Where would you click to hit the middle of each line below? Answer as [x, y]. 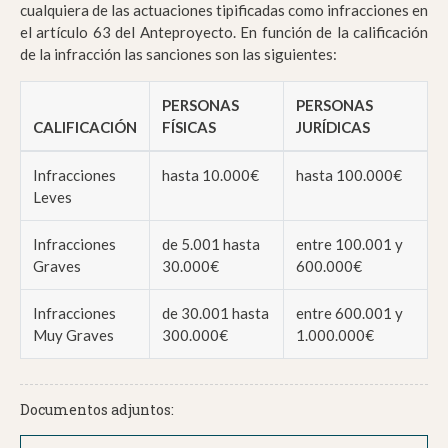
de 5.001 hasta [211, 244]
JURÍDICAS [333, 127]
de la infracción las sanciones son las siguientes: [178, 54]
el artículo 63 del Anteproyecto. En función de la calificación [224, 32]
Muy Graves [73, 335]
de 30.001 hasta [215, 313]
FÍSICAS [189, 127]
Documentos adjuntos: [97, 410]
